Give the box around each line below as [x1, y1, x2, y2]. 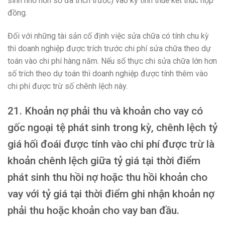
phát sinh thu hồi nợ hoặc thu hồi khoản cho [8, 171, 207, 183]
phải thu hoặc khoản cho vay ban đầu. [8, 204, 179, 216]
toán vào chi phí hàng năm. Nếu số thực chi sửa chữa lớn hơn [8, 56, 217, 66]
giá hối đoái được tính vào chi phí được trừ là [8, 138, 214, 150]
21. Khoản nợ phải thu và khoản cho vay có [8, 104, 203, 117]
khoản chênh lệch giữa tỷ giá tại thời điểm [8, 154, 200, 167]
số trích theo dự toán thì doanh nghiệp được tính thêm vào [8, 69, 208, 79]
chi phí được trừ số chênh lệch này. [8, 81, 128, 91]
